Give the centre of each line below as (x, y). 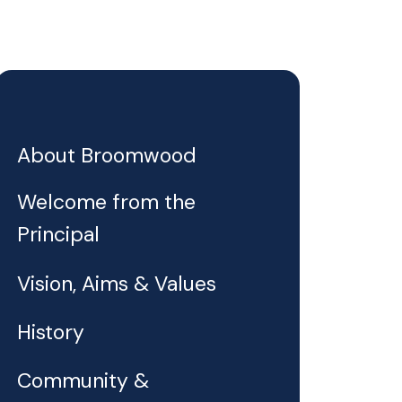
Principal (59, 235)
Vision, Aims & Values (117, 283)
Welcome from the (107, 202)
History (51, 332)
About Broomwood (107, 156)
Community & (83, 381)
